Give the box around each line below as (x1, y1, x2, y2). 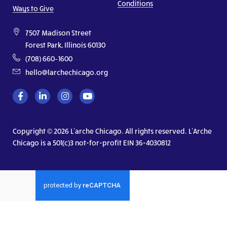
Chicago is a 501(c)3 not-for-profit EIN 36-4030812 (13, 138, 171, 147)
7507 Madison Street (25, 28, 91, 37)
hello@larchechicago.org (25, 67, 108, 77)
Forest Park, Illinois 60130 (25, 40, 105, 49)
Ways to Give (13, 4, 54, 13)
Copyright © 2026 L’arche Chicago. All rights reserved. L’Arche (13, 127, 212, 136)
